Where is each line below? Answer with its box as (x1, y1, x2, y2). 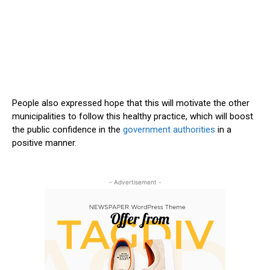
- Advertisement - (108, 178, 162, 186)
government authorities (121, 124, 215, 136)
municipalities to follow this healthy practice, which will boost (12, 111, 253, 122)
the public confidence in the (12, 124, 121, 136)
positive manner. (12, 137, 77, 149)
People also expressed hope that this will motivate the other (12, 98, 250, 109)
